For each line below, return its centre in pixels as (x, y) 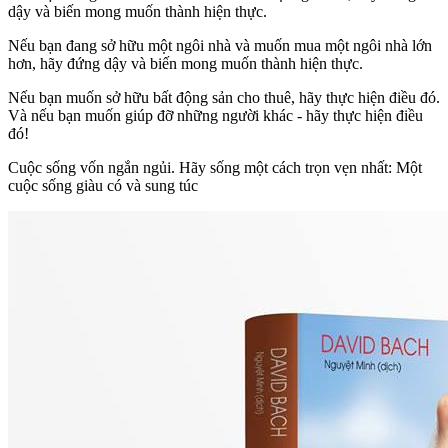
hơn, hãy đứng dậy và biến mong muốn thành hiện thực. (185, 63)
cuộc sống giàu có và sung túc (103, 185)
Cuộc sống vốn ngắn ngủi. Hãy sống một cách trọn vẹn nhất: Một (215, 167)
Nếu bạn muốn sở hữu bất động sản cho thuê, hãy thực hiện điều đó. (224, 97)
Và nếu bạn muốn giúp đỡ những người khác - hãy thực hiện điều (215, 115)
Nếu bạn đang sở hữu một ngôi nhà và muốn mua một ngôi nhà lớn (220, 45)
